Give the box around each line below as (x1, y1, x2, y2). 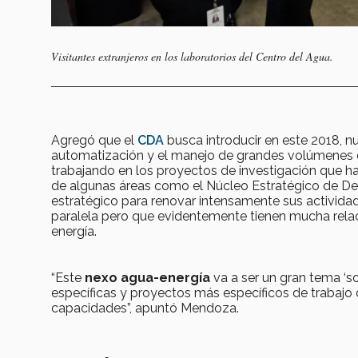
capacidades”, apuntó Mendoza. (51, 300, 239, 316)
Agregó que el (51, 133, 137, 149)
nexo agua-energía (85, 270, 210, 286)
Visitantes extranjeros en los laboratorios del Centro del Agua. (51, 49, 333, 65)
